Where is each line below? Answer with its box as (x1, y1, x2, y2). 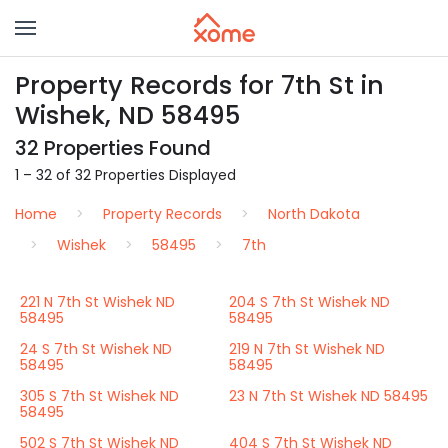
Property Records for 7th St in (15, 68, 384, 103)
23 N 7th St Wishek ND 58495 (229, 386, 428, 406)
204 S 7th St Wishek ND (229, 292, 390, 312)
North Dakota (268, 204, 360, 224)
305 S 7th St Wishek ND (20, 386, 179, 406)
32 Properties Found (15, 134, 211, 162)
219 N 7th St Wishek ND (229, 339, 385, 359)
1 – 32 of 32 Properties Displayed (15, 165, 236, 185)
